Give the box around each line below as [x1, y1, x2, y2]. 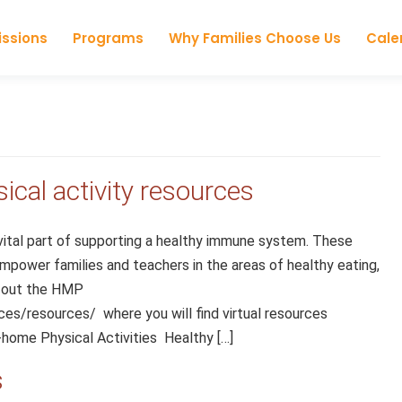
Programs [72, 28, 144, 48]
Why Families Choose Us [168, 28, 341, 48]
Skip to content [252, 19, 334, 36]
